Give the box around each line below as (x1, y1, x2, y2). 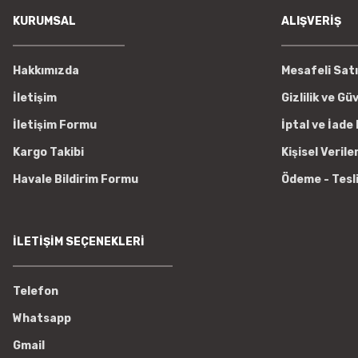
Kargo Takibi (13, 145, 84, 159)
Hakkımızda (13, 63, 79, 78)
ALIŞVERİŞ (281, 14, 341, 28)
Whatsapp (13, 311, 71, 325)
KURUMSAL (13, 14, 76, 28)
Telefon (13, 284, 58, 298)
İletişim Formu (13, 117, 97, 132)
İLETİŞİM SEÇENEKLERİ (13, 234, 145, 249)
